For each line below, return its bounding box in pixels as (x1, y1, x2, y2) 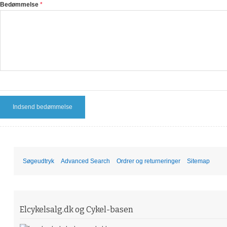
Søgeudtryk (22, 158, 54, 165)
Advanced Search (60, 158, 110, 165)
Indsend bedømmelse (13, 103, 72, 111)
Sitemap (186, 158, 210, 165)
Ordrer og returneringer (116, 158, 180, 165)
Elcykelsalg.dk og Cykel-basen (19, 205, 133, 215)
